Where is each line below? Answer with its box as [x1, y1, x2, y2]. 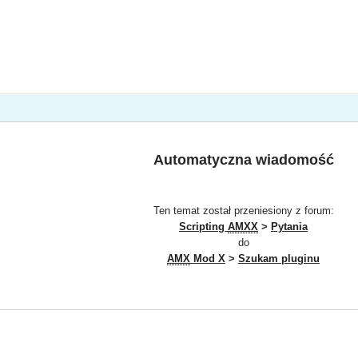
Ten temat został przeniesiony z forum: [153, 204, 334, 217]
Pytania [271, 220, 308, 233]
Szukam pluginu [238, 252, 320, 265]
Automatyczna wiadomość [153, 151, 334, 168]
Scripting [179, 220, 228, 233]
